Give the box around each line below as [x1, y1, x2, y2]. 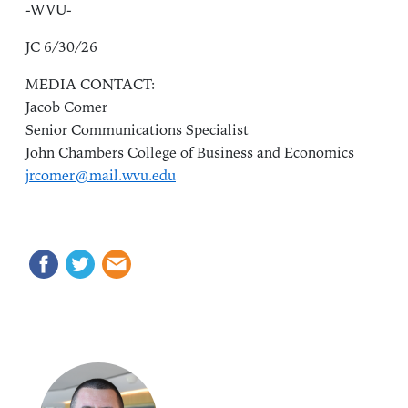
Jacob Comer [25, 97, 107, 118]
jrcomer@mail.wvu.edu [25, 166, 176, 187]
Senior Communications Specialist [25, 120, 249, 141]
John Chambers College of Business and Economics [25, 143, 354, 164]
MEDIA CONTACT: [25, 75, 155, 96]
